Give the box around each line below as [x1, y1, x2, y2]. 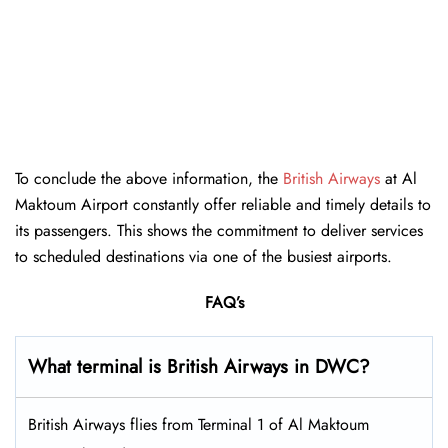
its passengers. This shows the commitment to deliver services [15, 219, 423, 243]
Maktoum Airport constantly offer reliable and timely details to [15, 193, 431, 217]
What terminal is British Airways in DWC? [28, 353, 376, 381]
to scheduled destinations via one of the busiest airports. [15, 245, 392, 269]
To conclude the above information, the [15, 167, 283, 191]
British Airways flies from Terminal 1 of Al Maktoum [28, 413, 369, 437]
